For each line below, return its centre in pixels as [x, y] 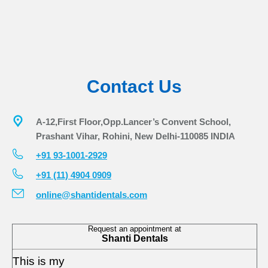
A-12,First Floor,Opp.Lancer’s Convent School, [133, 122]
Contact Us [134, 87]
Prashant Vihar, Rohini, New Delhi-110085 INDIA [135, 136]
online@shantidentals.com [92, 195]
